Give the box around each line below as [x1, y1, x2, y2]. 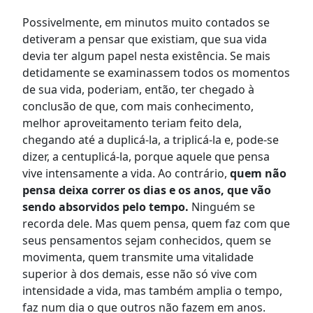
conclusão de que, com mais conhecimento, [22, 98, 254, 114]
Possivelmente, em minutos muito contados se [22, 14, 270, 30]
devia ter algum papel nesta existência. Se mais [22, 48, 270, 64]
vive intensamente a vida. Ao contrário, [22, 165, 227, 181]
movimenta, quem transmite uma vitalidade [22, 249, 254, 265]
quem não [227, 165, 286, 181]
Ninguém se [189, 198, 255, 214]
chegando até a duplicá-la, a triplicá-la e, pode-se [22, 131, 279, 147]
